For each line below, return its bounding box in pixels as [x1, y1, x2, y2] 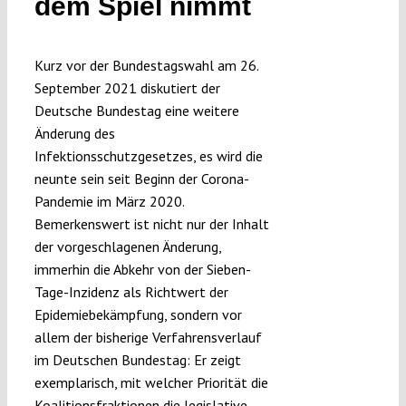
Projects [199, 130, 250, 150]
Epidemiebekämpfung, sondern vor [34, 305, 242, 324]
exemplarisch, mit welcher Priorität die [34, 373, 268, 392]
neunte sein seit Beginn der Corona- [34, 169, 249, 188]
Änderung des [34, 124, 115, 143]
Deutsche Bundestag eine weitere [34, 101, 239, 121]
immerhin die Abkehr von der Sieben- [34, 260, 251, 279]
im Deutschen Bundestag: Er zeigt [34, 351, 241, 370]
